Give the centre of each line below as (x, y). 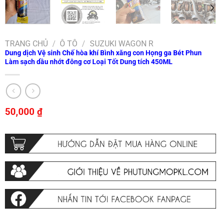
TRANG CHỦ (26, 44)
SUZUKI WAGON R (121, 44)
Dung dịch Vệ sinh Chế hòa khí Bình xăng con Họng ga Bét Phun (103, 53)
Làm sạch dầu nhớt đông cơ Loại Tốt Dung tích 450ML (89, 62)
